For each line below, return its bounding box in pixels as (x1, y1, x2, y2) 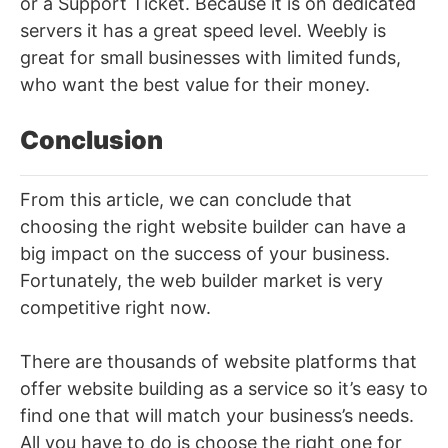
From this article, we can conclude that (20, 189, 352, 211)
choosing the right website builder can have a (20, 216, 406, 238)
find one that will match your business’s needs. (20, 405, 414, 427)
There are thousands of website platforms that (20, 351, 417, 373)
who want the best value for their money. (20, 74, 370, 96)
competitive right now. (20, 297, 211, 319)
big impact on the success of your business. (20, 243, 390, 265)
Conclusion (20, 125, 163, 156)
